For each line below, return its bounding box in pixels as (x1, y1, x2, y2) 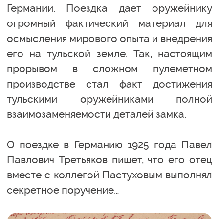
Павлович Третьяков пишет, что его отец (7, 153, 212, 166)
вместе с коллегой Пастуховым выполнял (7, 169, 212, 181)
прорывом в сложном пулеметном (7, 63, 212, 75)
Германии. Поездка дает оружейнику (7, 2, 212, 14)
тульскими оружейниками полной (7, 93, 212, 105)
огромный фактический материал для (7, 17, 212, 29)
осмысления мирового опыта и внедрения (7, 32, 212, 44)
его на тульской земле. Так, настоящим (7, 47, 212, 60)
